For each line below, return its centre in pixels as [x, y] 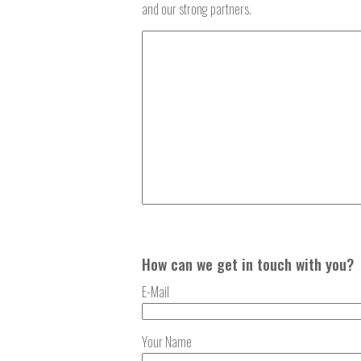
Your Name [167, 341]
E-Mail [156, 291]
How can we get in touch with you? [248, 264]
